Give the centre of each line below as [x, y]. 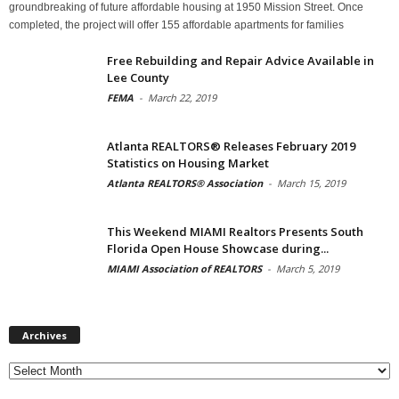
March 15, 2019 [311, 183]
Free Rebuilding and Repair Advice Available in [240, 60]
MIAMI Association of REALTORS [184, 268]
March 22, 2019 [182, 97]
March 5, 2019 [308, 268]
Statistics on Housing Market [188, 163]
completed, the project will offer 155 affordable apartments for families [176, 24]
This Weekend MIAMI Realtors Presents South [235, 231]
